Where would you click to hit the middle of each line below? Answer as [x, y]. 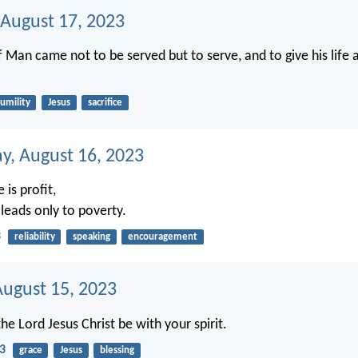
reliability [34, 237]
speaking [91, 237]
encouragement [162, 237]
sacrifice [105, 103]
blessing [117, 350]
